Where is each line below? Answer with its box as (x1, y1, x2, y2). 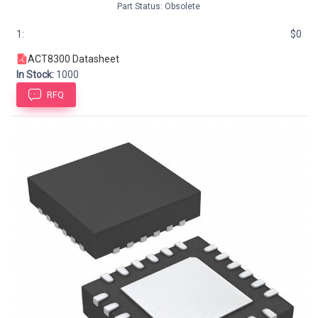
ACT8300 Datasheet (28, 53, 119, 65)
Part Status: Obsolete (115, 1, 200, 12)
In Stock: (16, 69, 54, 81)
